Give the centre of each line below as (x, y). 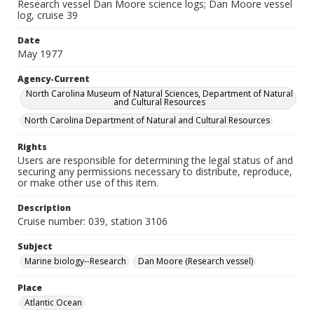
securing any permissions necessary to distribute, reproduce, (155, 171)
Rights (32, 147)
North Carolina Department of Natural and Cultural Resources (147, 120)
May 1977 (40, 54)
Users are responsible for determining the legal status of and (155, 160)
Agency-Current (54, 79)
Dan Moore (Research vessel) (196, 261)
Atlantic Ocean (53, 302)
